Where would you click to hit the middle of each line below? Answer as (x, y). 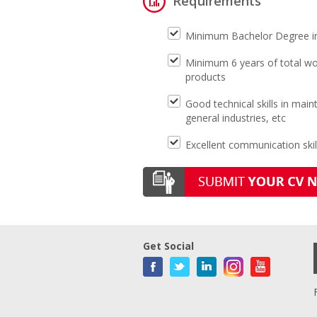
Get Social (168, 246)
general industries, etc (236, 118)
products (206, 77)
